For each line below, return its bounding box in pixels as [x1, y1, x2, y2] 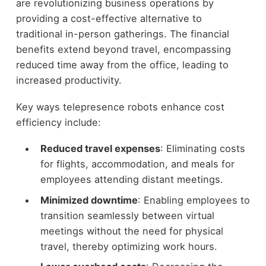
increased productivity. [15, 74, 122, 87]
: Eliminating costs [160, 142, 245, 155]
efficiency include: [15, 116, 101, 128]
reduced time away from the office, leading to [15, 59, 229, 71]
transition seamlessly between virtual [40, 209, 214, 221]
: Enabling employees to [137, 194, 250, 206]
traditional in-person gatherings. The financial [15, 28, 229, 40]
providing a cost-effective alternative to [15, 12, 202, 25]
